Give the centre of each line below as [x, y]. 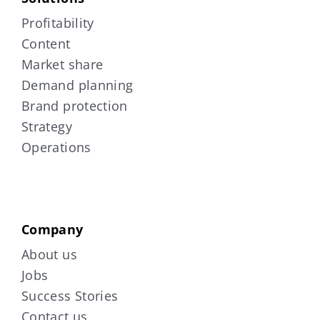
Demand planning [77, 85]
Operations [56, 147]
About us [49, 254]
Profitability [57, 23]
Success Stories [70, 296]
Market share [62, 64]
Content [46, 44]
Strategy [46, 126]
